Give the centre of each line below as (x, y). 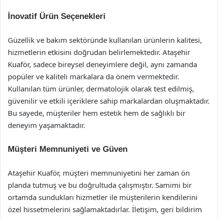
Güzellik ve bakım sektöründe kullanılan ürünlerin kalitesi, (105, 40)
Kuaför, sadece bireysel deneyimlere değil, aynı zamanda (102, 64)
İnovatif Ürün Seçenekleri (57, 16)
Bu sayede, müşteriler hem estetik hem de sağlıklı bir (97, 113)
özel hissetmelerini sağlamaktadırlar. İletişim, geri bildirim (105, 209)
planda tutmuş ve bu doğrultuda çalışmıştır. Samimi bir (100, 185)
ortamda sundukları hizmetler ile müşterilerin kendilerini (103, 197)
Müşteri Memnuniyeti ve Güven (68, 149)
